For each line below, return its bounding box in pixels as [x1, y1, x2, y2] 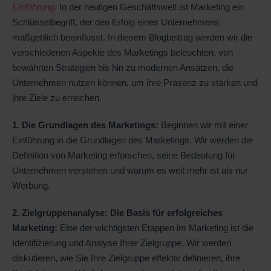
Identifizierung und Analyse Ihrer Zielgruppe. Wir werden [12, 237, 231, 248]
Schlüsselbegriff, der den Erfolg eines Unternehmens [12, 16, 220, 27]
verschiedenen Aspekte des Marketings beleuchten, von [12, 47, 233, 57]
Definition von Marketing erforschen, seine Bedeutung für [12, 149, 235, 160]
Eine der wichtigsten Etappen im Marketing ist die [57, 222, 253, 233]
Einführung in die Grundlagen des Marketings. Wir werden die [12, 134, 253, 145]
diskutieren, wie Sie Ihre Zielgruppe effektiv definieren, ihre [12, 252, 240, 263]
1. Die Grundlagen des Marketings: [12, 119, 158, 130]
